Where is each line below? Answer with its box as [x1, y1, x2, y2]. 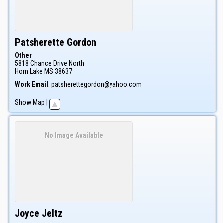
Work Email [15, 80, 48, 89]
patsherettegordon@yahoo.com [51, 80, 142, 89]
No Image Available [45, 131, 103, 140]
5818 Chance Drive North [15, 59, 84, 68]
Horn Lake [15, 67, 43, 76]
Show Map [15, 98, 45, 107]
